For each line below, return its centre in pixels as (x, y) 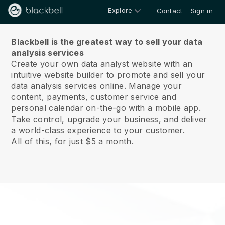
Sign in (202, 11)
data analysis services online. (69, 86)
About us (113, 19)
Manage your (154, 86)
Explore (120, 10)
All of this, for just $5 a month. (72, 141)
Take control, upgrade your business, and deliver (109, 119)
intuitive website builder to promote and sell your (108, 75)
